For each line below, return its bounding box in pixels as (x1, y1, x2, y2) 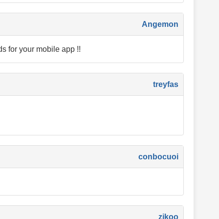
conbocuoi (138, 153, 178, 161)
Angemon (142, 20, 178, 28)
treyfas (153, 80, 178, 88)
